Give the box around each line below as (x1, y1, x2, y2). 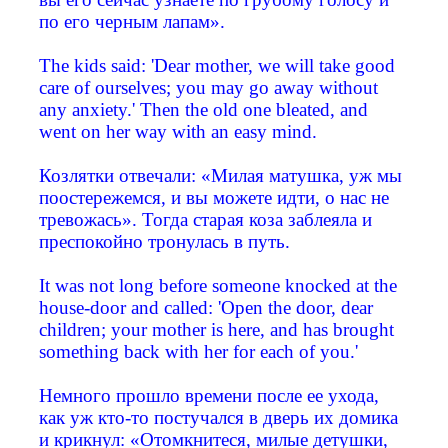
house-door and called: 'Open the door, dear (39, 297, 373, 319)
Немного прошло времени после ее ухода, (39, 385, 379, 407)
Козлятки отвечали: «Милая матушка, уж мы (39, 165, 402, 187)
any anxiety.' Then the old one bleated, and (39, 99, 368, 121)
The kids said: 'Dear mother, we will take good (39, 55, 395, 77)
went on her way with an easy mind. (39, 121, 317, 143)
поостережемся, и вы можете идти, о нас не (39, 187, 389, 209)
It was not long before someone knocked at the (39, 275, 397, 297)
